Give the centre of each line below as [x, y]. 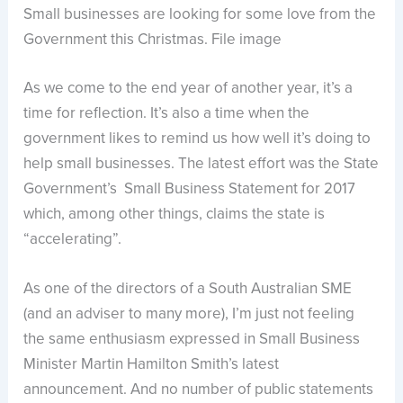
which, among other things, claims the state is [175, 213]
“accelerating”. [73, 238]
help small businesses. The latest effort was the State [201, 163]
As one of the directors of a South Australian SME [188, 288]
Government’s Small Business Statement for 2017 [190, 188]
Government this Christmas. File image [153, 40]
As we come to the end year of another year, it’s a [188, 87]
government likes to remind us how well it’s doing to [197, 138]
